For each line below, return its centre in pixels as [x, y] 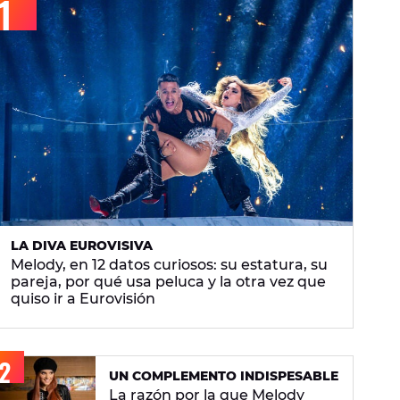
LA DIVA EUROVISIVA [82, 246]
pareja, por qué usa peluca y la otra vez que [168, 282]
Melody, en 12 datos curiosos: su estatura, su [169, 265]
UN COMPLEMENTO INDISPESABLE [224, 376]
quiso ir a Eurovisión [83, 299]
